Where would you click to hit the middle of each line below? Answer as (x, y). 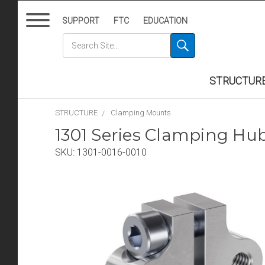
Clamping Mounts (141, 113)
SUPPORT (81, 21)
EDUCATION (166, 21)
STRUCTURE (76, 113)
